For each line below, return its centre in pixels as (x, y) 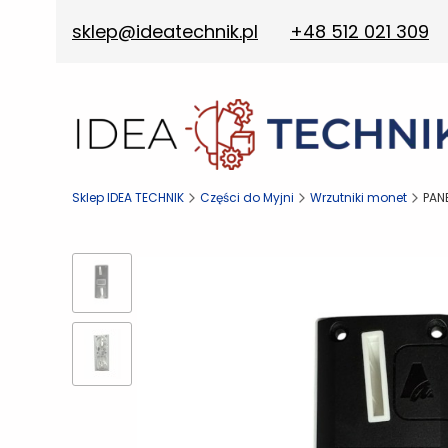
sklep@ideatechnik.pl (165, 31)
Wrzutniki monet (358, 197)
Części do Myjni (247, 197)
